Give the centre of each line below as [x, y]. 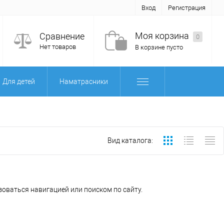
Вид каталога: [130, 140]
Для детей [19, 81]
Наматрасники [84, 81]
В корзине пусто [159, 47]
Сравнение [62, 36]
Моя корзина [163, 36]
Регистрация [187, 8]
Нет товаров [58, 47]
